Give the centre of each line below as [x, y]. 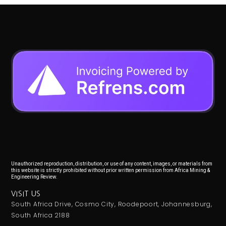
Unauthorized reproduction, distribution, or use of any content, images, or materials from [112, 164]
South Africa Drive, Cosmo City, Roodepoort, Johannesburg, [112, 204]
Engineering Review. [35, 177]
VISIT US [26, 193]
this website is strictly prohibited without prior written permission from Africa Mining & [111, 171]
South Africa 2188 [41, 215]
